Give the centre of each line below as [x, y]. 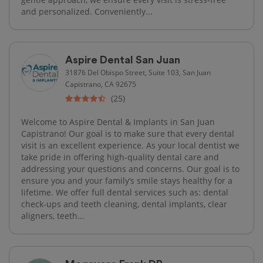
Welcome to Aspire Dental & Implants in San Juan [118, 122]
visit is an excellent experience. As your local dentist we [130, 145]
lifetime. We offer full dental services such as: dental [125, 192]
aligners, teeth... [53, 215]
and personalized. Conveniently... [87, 11]
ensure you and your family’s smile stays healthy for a [127, 180]
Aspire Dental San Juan [123, 60]
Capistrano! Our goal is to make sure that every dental [128, 133]
